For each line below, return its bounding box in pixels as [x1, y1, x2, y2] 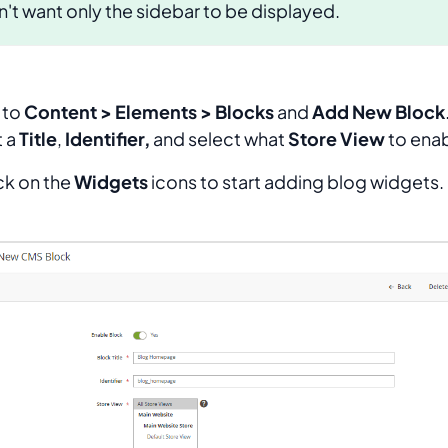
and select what [150, 126, 288, 150]
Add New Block [312, 99, 445, 123]
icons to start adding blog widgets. [148, 169, 444, 193]
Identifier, [65, 126, 150, 150]
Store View [288, 126, 385, 150]
